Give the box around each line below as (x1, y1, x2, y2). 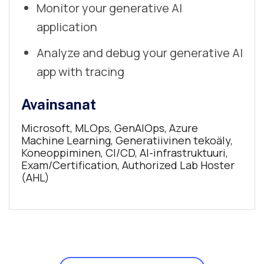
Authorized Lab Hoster (122, 158, 235, 173)
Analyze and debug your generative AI (37, 45, 243, 61)
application (37, 19, 97, 35)
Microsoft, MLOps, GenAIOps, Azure (21, 121, 198, 136)
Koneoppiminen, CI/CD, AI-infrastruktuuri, (21, 146, 228, 160)
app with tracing (37, 64, 124, 80)
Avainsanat (21, 96, 96, 113)
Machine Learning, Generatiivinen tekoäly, (21, 133, 233, 148)
